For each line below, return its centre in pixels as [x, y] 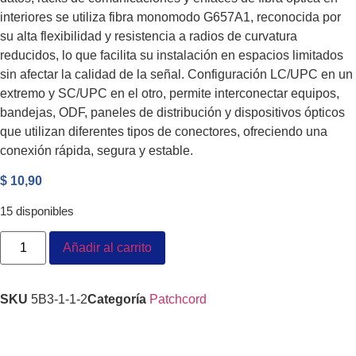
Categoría [117, 300]
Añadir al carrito [108, 248]
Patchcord [178, 300]
